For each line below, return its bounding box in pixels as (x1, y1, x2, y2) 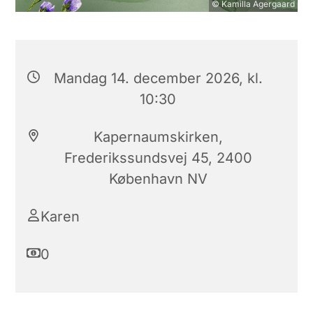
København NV (108, 170, 208, 187)
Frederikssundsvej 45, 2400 (64, 149, 252, 166)
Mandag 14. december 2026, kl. (53, 69, 263, 87)
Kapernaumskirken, (93, 128, 223, 145)
